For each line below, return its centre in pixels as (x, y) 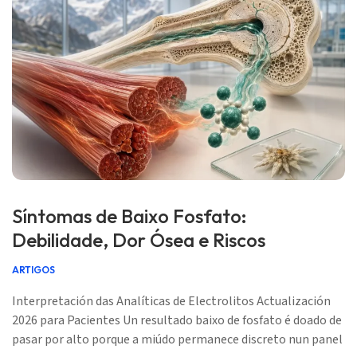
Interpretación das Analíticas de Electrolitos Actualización (171, 301)
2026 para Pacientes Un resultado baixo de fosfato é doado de (177, 320)
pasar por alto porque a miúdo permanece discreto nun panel (177, 339)
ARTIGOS (33, 270)
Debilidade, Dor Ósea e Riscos (139, 240)
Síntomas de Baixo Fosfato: (129, 216)
